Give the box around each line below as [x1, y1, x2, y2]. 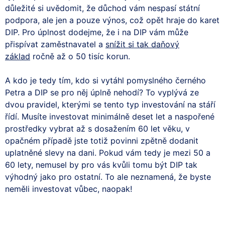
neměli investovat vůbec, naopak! [5, 183, 132, 194]
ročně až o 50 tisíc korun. [30, 51, 130, 61]
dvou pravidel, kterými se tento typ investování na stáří [5, 99, 215, 109]
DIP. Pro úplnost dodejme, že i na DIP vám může [5, 27, 188, 37]
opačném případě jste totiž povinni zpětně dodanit [5, 135, 198, 146]
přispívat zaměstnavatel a [5, 39, 105, 49]
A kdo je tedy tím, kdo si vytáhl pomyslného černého [5, 75, 206, 85]
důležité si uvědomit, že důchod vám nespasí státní [5, 3, 200, 13]
